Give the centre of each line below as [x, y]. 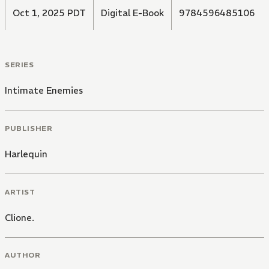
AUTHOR [23, 255]
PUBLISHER [29, 128]
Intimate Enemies [44, 91]
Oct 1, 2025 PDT [49, 13]
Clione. [20, 217]
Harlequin [26, 154]
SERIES [20, 65]
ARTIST [20, 192]
